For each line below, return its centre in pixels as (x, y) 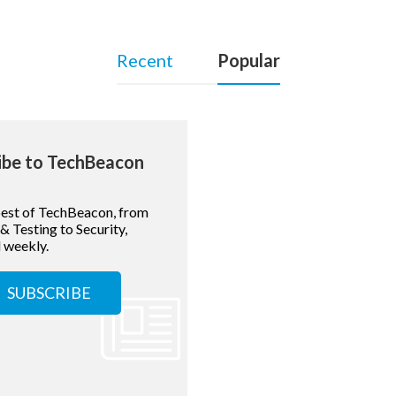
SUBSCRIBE (49, 293)
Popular (248, 60)
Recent (145, 60)
